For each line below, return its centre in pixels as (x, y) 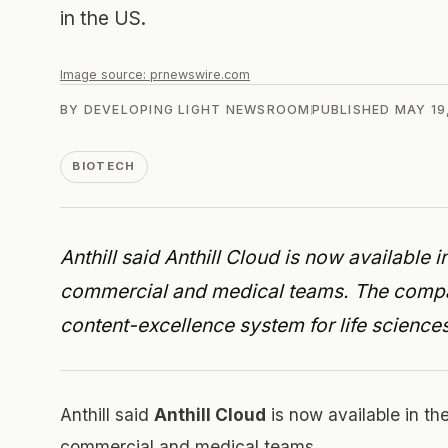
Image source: (105, 75)
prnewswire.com (200, 75)
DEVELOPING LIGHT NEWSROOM (197, 110)
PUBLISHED (353, 110)
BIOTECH (104, 166)
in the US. (103, 18)
